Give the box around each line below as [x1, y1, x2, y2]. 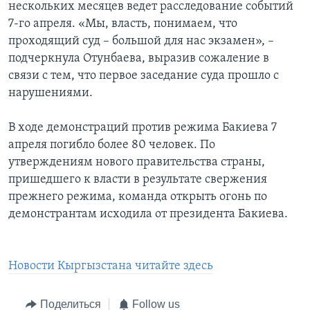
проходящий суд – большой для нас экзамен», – [8, 35, 274, 48]
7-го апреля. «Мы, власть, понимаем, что [8, 17, 237, 31]
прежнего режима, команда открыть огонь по [8, 190, 267, 204]
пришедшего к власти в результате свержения [8, 173, 267, 187]
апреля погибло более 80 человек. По [8, 138, 215, 152]
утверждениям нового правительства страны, [8, 156, 265, 170]
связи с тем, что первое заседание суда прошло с [8, 69, 279, 83]
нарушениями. [8, 86, 93, 100]
